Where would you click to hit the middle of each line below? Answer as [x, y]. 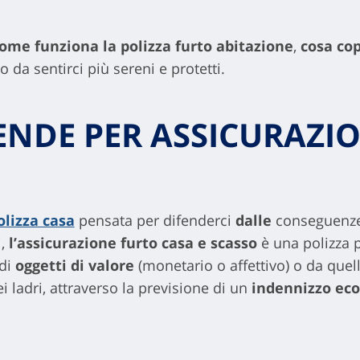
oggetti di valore [76, 265]
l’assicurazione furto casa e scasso [133, 243]
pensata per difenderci [155, 220]
